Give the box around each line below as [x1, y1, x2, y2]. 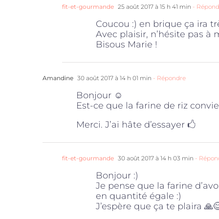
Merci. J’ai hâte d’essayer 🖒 [76, 119, 196, 130]
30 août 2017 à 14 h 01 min [76, 74, 152, 82]
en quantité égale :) [96, 190, 181, 201]
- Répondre [152, 74, 186, 82]
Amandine [43, 74, 73, 82]
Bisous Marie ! [96, 39, 157, 50]
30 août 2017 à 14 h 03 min [116, 154, 194, 162]
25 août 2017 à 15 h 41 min [116, 2, 191, 10]
